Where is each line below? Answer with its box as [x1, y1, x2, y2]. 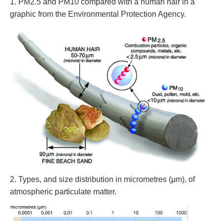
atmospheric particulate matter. [10, 187, 116, 196]
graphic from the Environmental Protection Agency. [10, 9, 186, 18]
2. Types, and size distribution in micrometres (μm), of [10, 175, 195, 184]
